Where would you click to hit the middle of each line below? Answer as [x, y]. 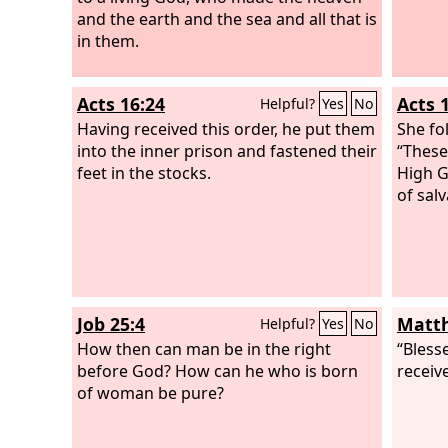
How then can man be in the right [204, 348]
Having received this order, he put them [226, 128]
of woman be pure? [150, 392]
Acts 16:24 [121, 104]
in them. [108, 40]
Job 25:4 [111, 324]
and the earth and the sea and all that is [227, 18]
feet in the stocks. [144, 172]
